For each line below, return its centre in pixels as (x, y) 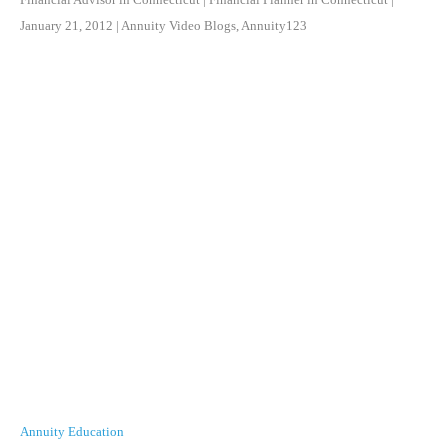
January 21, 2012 (66, 25)
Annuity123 (274, 25)
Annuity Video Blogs (178, 25)
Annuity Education (72, 431)
